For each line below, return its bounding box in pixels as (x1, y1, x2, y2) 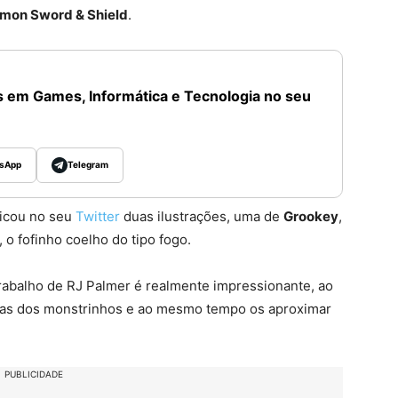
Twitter (76, 207, 120, 225)
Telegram (67, 159, 108, 171)
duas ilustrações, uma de (120, 207, 283, 225)
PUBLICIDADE (4, 368, 63, 379)
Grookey (283, 207, 338, 225)
